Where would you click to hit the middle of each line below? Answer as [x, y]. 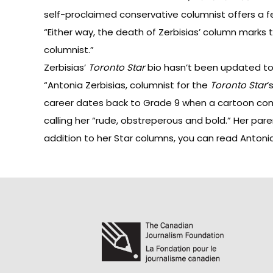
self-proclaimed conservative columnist [136, 14]
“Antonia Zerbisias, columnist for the [127, 85]
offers [242, 14]
